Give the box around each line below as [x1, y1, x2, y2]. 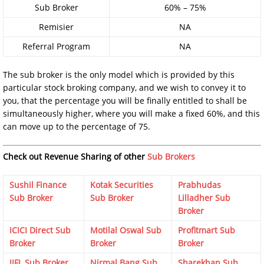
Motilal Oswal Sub [90, 224, 161, 236]
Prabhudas [178, 179, 221, 190]
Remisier [39, 21, 74, 32]
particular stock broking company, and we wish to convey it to [3, 81, 246, 93]
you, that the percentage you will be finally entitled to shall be [3, 94, 247, 106]
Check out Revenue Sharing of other [3, 150, 147, 162]
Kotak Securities [90, 179, 153, 190]
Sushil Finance [9, 179, 67, 190]
